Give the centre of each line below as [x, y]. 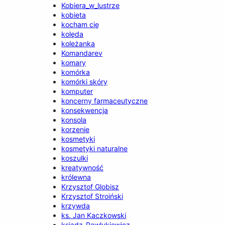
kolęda [73, 34]
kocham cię [80, 24]
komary [74, 62]
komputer [77, 91]
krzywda [76, 205]
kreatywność [83, 167]
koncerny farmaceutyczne [105, 100]
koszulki [75, 158]
